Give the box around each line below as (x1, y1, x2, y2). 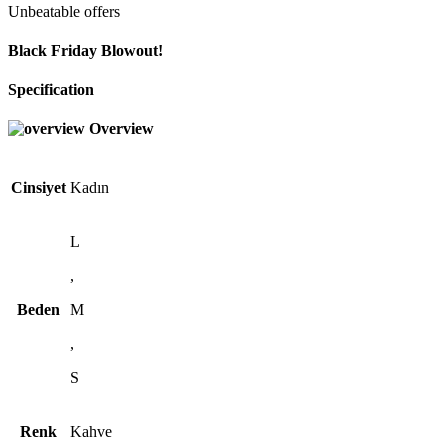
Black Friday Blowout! (8, 41, 163, 59)
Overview (89, 120, 154, 138)
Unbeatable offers (8, 2, 120, 20)
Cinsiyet (11, 178, 66, 196)
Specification (8, 81, 94, 99)
